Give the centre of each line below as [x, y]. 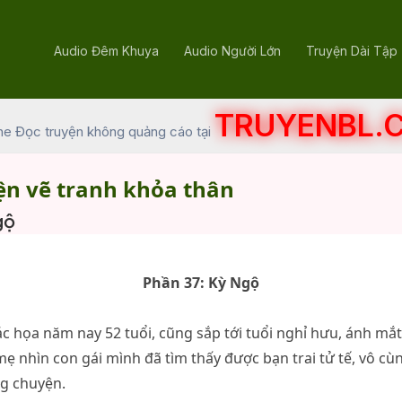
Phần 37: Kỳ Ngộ [201, 283]
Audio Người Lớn [232, 50]
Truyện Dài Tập [351, 50]
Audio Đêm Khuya [106, 50]
